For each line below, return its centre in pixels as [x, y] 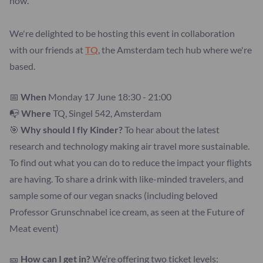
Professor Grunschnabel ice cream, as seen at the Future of [127, 212]
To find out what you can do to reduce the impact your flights [131, 163]
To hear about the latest [172, 130]
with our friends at [47, 50]
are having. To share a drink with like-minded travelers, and [127, 179]
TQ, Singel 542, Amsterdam [107, 113]
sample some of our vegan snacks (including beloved [114, 195]
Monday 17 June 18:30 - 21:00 [109, 97]
